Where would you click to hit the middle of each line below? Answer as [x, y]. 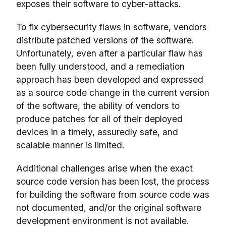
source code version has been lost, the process [113, 181]
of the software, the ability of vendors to [98, 105]
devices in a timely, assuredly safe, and [97, 132]
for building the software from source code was [113, 194]
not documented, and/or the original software [109, 207]
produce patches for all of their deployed [99, 119]
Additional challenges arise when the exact [104, 168]
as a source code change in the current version [113, 92]
